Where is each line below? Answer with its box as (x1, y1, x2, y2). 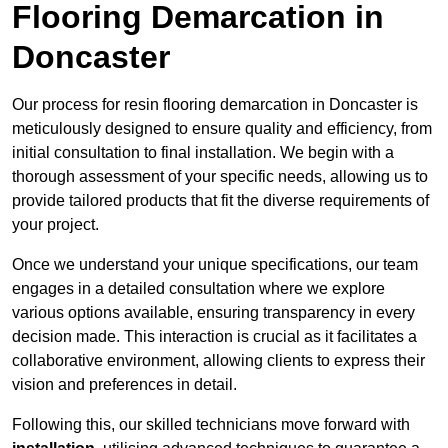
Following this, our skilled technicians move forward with (12, 416, 410, 434)
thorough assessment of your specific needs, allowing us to (12, 168, 428, 186)
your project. (12, 216, 99, 234)
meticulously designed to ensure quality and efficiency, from (12, 120, 432, 138)
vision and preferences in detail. (12, 376, 237, 394)
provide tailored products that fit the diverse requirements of (12, 192, 429, 210)
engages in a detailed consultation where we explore (12, 280, 385, 298)
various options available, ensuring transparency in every (12, 304, 415, 322)
